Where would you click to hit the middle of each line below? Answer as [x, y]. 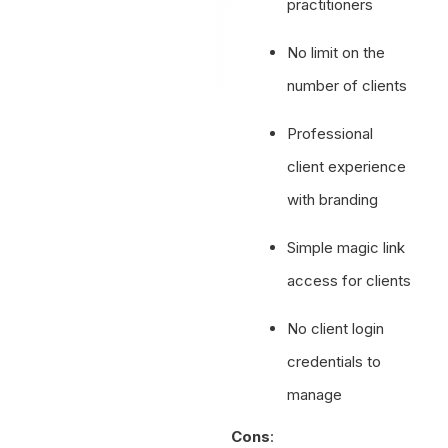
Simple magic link [346, 247]
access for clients [349, 280]
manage [315, 394]
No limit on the [336, 52]
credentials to [334, 361]
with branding [333, 199]
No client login [336, 328]
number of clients [347, 85]
